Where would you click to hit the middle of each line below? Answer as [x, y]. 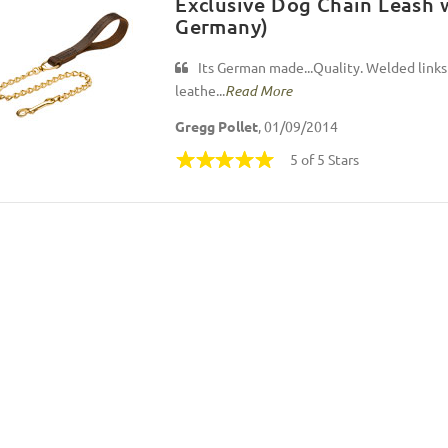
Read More [259, 90]
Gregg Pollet [217, 126]
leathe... [200, 89]
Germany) [222, 25]
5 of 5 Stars [325, 159]
